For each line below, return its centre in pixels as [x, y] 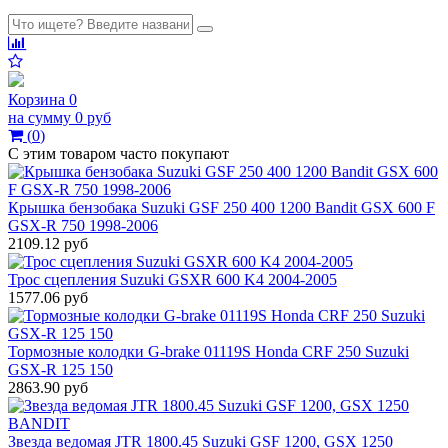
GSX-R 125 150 [60, 369]
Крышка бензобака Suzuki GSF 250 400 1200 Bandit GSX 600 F [221, 207]
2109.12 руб [48, 243]
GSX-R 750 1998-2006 [83, 225]
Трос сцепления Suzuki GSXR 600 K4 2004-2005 [172, 279]
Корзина [36, 99]
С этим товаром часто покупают [118, 153]
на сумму [39, 117]
